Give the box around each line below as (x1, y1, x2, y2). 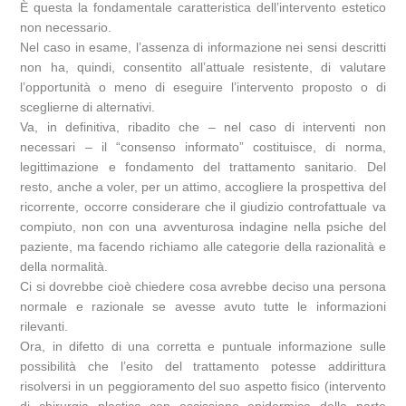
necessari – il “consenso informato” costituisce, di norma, (20, 140, 386, 155)
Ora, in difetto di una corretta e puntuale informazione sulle (20, 339, 386, 354)
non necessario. (20, 20, 112, 35)
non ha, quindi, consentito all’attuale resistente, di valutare (20, 60, 386, 75)
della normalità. (20, 259, 109, 275)
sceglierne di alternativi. (20, 100, 156, 115)
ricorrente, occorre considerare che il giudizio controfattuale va (20, 199, 386, 215)
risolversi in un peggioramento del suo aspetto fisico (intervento (20, 379, 386, 394)
